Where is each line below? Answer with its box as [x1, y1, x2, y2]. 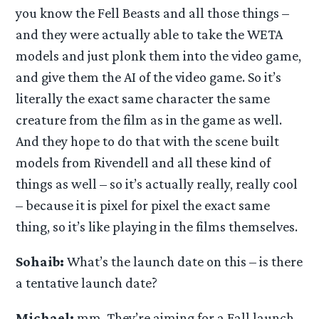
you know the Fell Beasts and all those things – [16, 4, 290, 21]
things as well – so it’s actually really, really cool [16, 175, 298, 192]
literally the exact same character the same [16, 90, 271, 106]
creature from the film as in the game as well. [16, 111, 283, 127]
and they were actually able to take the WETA [16, 26, 283, 42]
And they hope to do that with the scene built [16, 132, 280, 149]
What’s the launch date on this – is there [64, 253, 303, 269]
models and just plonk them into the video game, [16, 47, 302, 63]
